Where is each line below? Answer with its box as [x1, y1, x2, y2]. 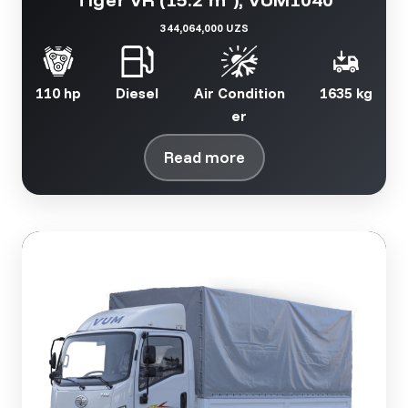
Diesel [116, 84, 159, 103]
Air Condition [193, 84, 285, 103]
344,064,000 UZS [159, 21, 249, 36]
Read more [163, 147, 245, 168]
